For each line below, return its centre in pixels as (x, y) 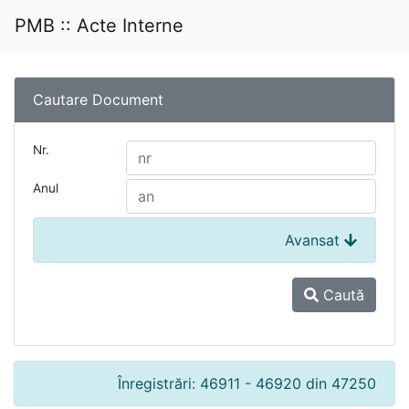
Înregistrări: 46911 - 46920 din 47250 (247, 383)
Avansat (315, 240)
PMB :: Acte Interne (99, 26)
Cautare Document (98, 100)
